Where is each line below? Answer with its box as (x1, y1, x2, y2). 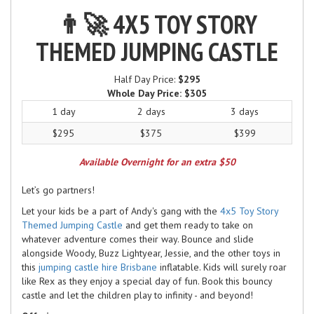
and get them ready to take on (123, 218, 253, 231)
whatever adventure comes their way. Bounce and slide (22, 232, 254, 245)
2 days (137, 104, 165, 118)
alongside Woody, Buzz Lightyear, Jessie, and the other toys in (22, 246, 280, 259)
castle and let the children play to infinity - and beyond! (22, 288, 253, 301)
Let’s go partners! (22, 183, 95, 196)
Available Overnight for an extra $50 (78, 155, 235, 168)
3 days (231, 104, 259, 118)
